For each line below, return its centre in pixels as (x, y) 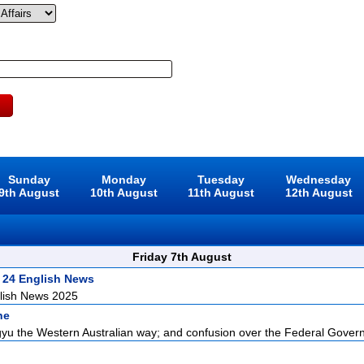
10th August (123, 193)
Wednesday (319, 180)
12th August (318, 193)
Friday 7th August (182, 257)
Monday (123, 180)
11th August (221, 193)
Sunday (29, 180)
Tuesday (221, 180)
